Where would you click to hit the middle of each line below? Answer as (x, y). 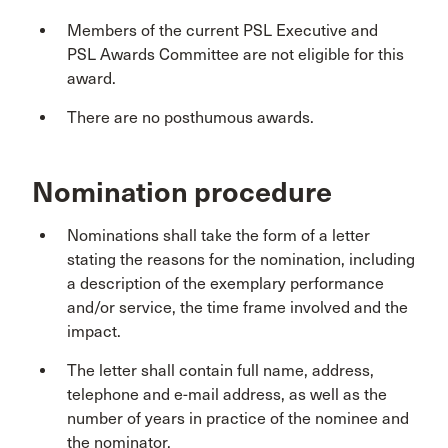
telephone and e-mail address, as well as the (227, 394)
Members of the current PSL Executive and (222, 30)
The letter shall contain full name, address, (220, 370)
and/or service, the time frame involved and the (237, 307)
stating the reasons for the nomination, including (241, 259)
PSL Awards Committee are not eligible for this (235, 54)
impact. (94, 331)
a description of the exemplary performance (225, 283)
